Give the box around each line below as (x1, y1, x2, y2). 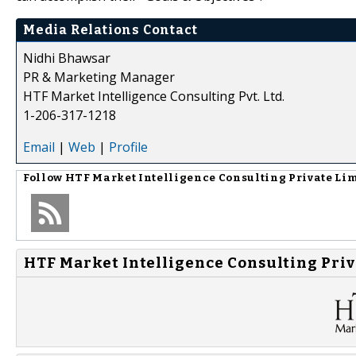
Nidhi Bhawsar (23, 48, 110, 67)
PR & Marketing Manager (23, 68, 175, 86)
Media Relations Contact (23, 21, 198, 37)
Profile (109, 137, 148, 156)
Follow (23, 171, 65, 184)
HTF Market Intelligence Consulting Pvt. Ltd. (23, 87, 284, 105)
